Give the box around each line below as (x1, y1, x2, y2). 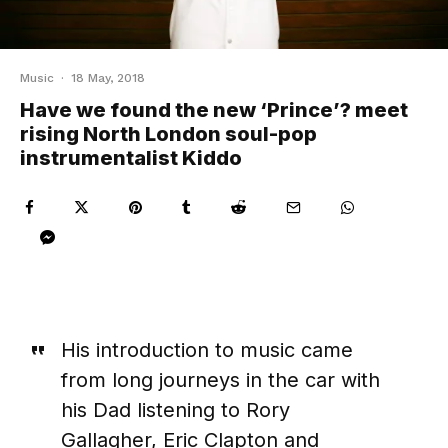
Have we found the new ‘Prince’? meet (20, 98, 408, 123)
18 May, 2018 (71, 71, 145, 86)
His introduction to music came (60, 338, 353, 363)
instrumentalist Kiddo (20, 146, 242, 171)
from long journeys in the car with (60, 368, 380, 393)
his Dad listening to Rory (60, 398, 290, 423)
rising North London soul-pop (20, 122, 317, 147)
